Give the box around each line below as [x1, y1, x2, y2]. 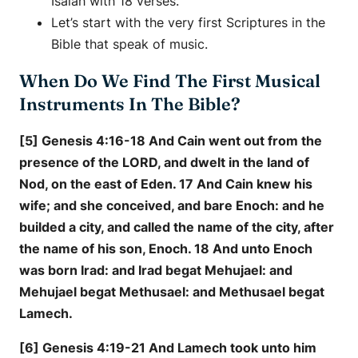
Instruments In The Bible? [19, 93, 241, 115]
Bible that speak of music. [51, 35, 208, 52]
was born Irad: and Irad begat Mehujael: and [19, 261, 292, 278]
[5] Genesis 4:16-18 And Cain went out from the [19, 132, 322, 149]
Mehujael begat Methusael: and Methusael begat [19, 283, 324, 300]
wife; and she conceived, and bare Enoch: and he [19, 197, 324, 213]
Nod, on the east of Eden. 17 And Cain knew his [19, 175, 312, 192]
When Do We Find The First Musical [19, 70, 320, 92]
